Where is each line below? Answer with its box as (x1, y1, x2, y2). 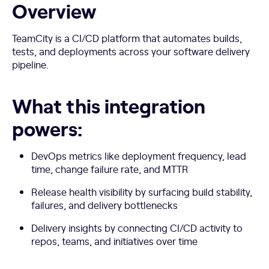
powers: (12, 114, 82, 142)
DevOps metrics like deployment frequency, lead (31, 149, 246, 162)
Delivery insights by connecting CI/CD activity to (31, 221, 243, 234)
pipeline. (12, 58, 49, 71)
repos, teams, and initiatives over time (31, 234, 198, 247)
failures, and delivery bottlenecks (31, 198, 178, 211)
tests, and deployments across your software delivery (12, 44, 250, 58)
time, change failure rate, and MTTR (31, 162, 189, 175)
